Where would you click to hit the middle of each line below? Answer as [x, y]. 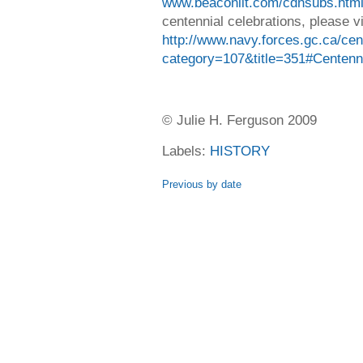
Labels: [186, 151]
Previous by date [202, 184]
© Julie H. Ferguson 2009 [239, 120]
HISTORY [240, 151]
